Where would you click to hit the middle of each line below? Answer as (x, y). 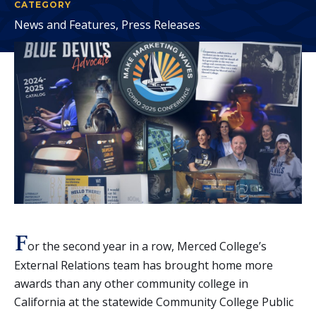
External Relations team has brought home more (144, 265)
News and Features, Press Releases (107, 25)
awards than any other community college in (131, 283)
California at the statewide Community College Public (154, 302)
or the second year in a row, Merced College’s (147, 246)
